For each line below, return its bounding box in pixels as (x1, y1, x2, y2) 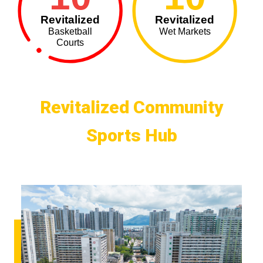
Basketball (48, 26, 93, 36)
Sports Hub (86, 124, 177, 146)
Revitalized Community (39, 96, 224, 117)
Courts (56, 37, 85, 48)
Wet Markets (159, 26, 211, 36)
